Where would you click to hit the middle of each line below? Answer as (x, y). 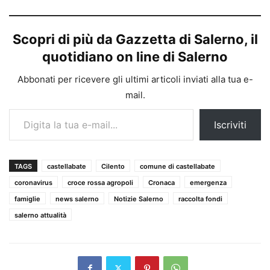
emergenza (208, 182)
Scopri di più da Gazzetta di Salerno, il (135, 39)
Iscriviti (230, 124)
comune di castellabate (177, 166)
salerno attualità (40, 215)
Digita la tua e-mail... (21, 108)
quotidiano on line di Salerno (135, 56)
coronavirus (33, 182)
